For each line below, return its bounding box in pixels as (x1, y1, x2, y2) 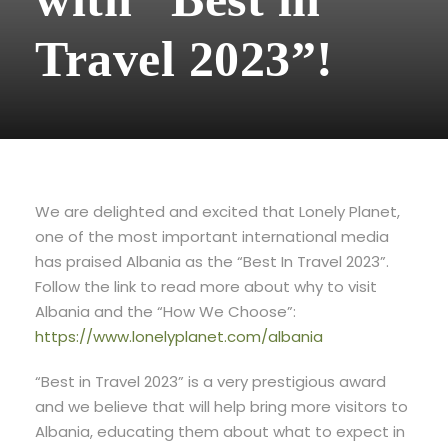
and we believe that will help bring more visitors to (35, 396, 408, 418)
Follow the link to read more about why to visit (35, 276, 377, 298)
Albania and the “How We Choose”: (35, 301, 296, 323)
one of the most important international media (35, 226, 389, 248)
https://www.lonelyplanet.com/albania (35, 326, 323, 348)
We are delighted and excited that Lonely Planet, (35, 201, 400, 223)
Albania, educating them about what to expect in (35, 421, 405, 443)
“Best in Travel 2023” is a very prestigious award (35, 371, 386, 393)
